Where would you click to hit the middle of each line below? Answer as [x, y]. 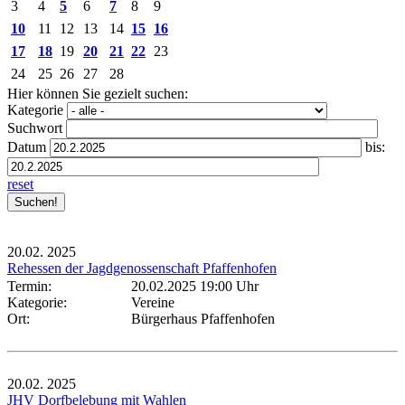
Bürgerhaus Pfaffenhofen [203, 318]
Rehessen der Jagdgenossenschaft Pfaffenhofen [142, 268]
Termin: [33, 286]
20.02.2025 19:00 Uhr [195, 286]
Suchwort [35, 127]
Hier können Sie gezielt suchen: [98, 93]
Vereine [153, 302]
